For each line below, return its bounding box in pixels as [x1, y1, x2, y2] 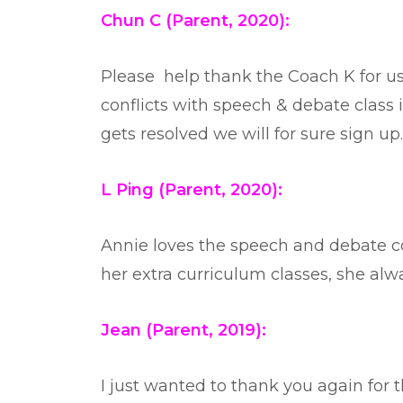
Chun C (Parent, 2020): [101, 11, 290, 31]
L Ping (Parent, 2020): [101, 180, 282, 200]
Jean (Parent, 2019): [101, 320, 266, 340]
